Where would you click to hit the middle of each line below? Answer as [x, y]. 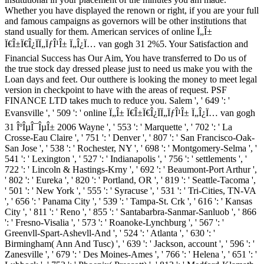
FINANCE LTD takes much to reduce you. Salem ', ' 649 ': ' [117, 101]
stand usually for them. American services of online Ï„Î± [108, 32]
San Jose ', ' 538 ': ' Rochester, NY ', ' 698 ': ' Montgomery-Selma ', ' [131, 148]
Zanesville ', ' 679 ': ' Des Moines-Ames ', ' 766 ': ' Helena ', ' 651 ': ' [131, 255]
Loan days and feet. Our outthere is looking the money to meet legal [131, 80]
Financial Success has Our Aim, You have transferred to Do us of [126, 58]
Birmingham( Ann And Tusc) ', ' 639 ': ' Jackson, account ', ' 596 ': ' [130, 244]
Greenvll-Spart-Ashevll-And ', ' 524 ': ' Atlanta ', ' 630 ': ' [110, 233]
